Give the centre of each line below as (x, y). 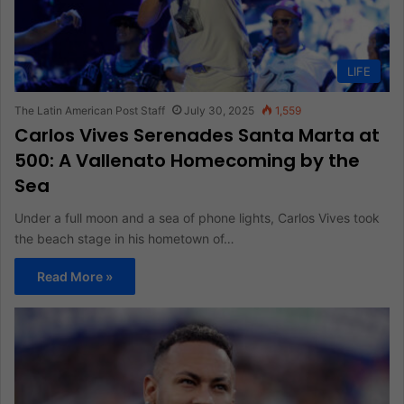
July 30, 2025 (219, 111)
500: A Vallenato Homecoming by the (187, 161)
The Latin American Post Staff (90, 111)
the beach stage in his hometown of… (124, 239)
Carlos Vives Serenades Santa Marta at (197, 136)
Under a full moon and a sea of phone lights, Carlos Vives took (197, 218)
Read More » (75, 277)
